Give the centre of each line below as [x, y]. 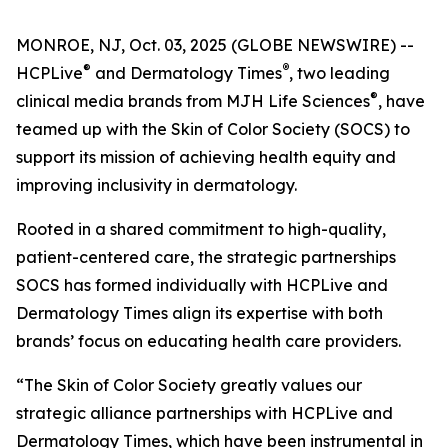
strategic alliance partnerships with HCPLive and [204, 413]
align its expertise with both [275, 313]
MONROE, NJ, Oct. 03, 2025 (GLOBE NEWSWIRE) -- [215, 45]
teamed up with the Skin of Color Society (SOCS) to [213, 129]
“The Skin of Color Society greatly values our [189, 385]
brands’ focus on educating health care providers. [208, 341]
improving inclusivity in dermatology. [156, 185]
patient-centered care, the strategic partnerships [206, 257]
